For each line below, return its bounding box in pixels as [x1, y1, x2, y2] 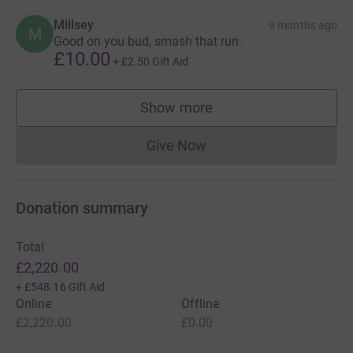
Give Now [146, 137, 207, 154]
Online [16, 296, 52, 311]
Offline [181, 296, 220, 311]
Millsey [54, 17, 95, 32]
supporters [176, 106, 245, 124]
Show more [140, 99, 213, 116]
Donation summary [16, 199, 148, 217]
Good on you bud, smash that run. [54, 34, 242, 49]
